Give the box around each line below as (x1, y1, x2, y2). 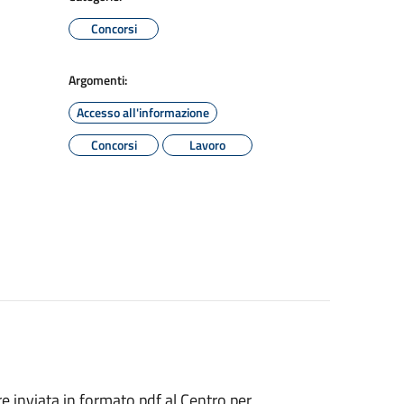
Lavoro (189, 135, 225, 154)
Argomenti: (69, 70, 127, 89)
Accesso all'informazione (77, 103, 209, 122)
